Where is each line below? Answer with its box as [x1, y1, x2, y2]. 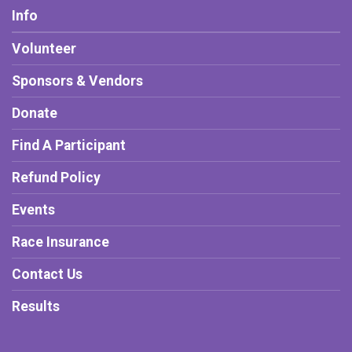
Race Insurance [12, 234, 109, 250]
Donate [12, 105, 57, 121]
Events [12, 202, 55, 218]
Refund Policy [12, 170, 101, 185]
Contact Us [12, 266, 82, 282]
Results [12, 299, 60, 314]
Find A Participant [12, 137, 126, 153]
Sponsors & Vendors [12, 73, 143, 89]
